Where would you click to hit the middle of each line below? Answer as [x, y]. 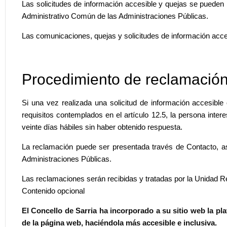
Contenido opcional [53, 191]
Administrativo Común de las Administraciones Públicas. [115, 16]
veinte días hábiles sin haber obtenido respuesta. [102, 127]
